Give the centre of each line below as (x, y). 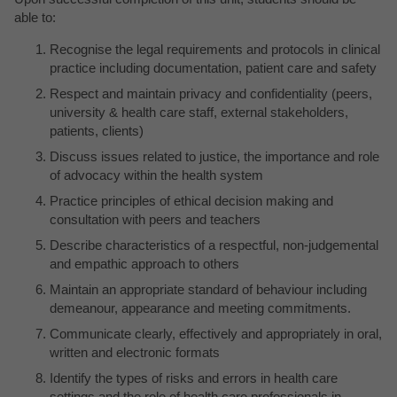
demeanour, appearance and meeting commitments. (200, 307)
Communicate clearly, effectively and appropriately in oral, (216, 333)
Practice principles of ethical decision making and (191, 200)
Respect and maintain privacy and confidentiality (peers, (211, 93)
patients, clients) (97, 130)
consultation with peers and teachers (155, 219)
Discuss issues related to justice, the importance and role (214, 156)
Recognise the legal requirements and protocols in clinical (215, 49)
